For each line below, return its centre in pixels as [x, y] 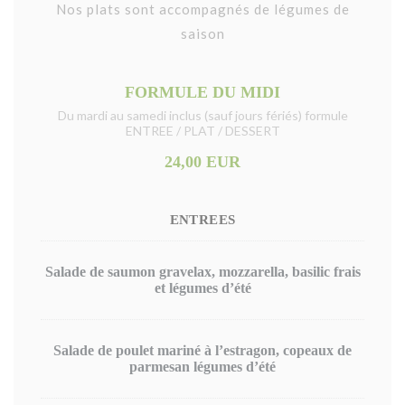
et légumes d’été [202, 288]
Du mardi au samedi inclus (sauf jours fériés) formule [202, 115]
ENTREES [202, 220]
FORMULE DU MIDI [202, 92]
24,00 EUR [202, 162]
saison [202, 33]
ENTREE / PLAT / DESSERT [202, 131]
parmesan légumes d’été [202, 367]
